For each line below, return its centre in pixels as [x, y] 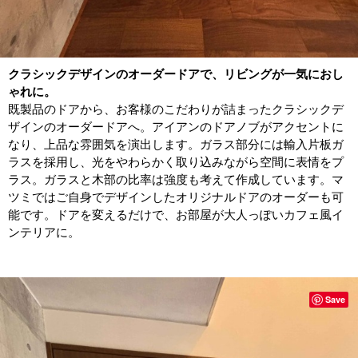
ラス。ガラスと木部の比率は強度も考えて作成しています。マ [176, 180]
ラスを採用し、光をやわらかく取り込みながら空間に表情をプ [176, 162]
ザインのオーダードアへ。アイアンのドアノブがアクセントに [176, 127]
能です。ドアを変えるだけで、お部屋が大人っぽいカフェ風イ [176, 215]
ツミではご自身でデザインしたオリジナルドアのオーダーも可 [176, 197]
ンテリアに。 [44, 233]
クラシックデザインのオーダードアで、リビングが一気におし [176, 74]
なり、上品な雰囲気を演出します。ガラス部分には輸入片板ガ [176, 145]
